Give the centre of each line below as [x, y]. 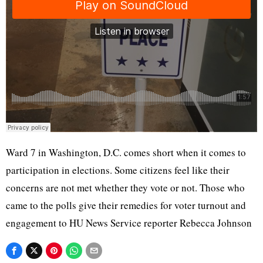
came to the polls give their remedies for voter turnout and [126, 205]
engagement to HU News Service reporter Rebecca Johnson [129, 223]
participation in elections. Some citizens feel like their [118, 170]
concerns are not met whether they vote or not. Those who [125, 188]
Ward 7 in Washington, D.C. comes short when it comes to [126, 152]
